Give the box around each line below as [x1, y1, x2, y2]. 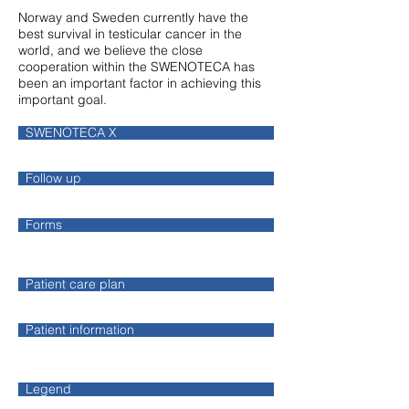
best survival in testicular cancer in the [18, 26, 242, 42]
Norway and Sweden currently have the [18, 9, 248, 26]
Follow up [26, 170, 81, 186]
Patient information [26, 321, 134, 338]
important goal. [18, 91, 110, 108]
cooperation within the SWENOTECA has [18, 58, 255, 75]
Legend [26, 381, 71, 397]
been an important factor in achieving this [18, 75, 261, 91]
